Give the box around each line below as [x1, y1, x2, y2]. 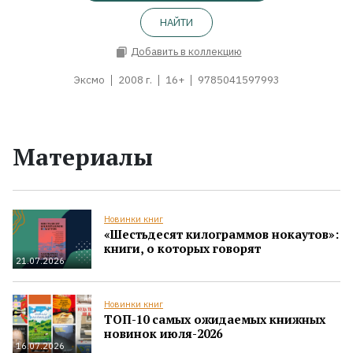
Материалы [13, 140, 153, 173]
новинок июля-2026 [104, 325, 222, 341]
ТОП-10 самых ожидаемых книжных [104, 310, 325, 327]
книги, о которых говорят [104, 240, 261, 256]
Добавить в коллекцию [130, 45, 242, 59]
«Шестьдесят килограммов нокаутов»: [104, 225, 339, 242]
